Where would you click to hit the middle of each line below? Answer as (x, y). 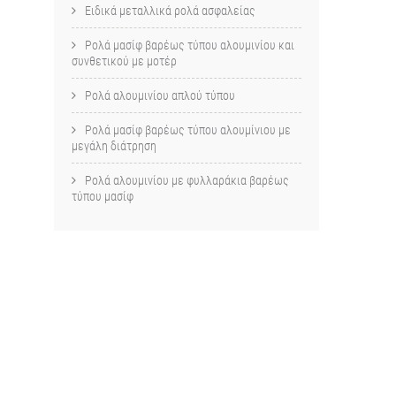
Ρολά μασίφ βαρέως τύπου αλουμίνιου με (188, 130)
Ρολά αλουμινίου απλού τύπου (160, 95)
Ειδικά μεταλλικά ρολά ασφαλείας (170, 11)
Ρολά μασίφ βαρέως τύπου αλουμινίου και (190, 45)
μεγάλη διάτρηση (114, 146)
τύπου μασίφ (103, 196)
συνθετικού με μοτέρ (124, 61)
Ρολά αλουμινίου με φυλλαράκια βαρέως (187, 180)
